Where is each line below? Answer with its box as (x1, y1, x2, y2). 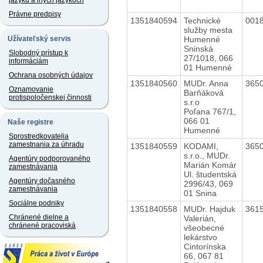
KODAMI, (183, 141, 218, 151)
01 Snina (183, 188, 217, 198)
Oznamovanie (9, 85, 53, 93)
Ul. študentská (183, 169, 237, 179)
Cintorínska (183, 241, 226, 251)
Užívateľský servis (8, 35, 71, 43)
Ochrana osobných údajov (9, 71, 93, 79)
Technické (183, 15, 221, 25)
